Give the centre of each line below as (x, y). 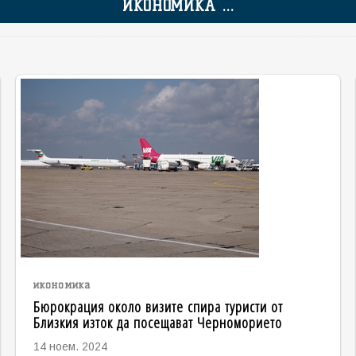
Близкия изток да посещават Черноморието (157, 323)
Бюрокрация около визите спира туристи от (158, 307)
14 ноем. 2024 (70, 347)
